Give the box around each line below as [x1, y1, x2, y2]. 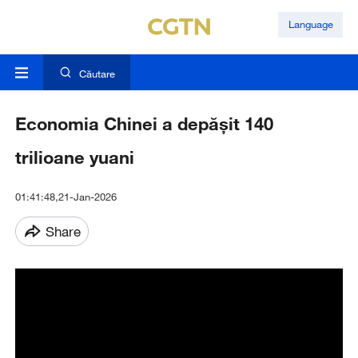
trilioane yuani [14, 146, 139, 169]
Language [288, 18, 333, 31]
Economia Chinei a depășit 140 [14, 113, 273, 135]
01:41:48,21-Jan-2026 [14, 190, 117, 204]
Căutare [78, 67, 115, 81]
